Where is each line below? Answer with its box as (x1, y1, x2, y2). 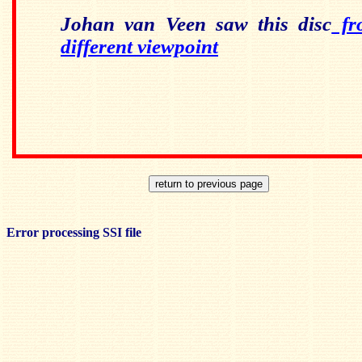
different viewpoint (61, 36, 218, 57)
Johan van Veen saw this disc (61, 13, 332, 35)
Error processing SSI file (6, 225, 141, 239)
